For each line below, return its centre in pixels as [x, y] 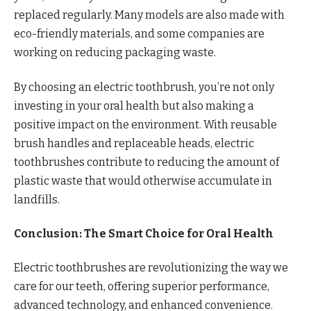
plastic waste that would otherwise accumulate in [143, 180]
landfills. [37, 199]
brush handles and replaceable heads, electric [134, 143]
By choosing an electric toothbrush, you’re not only [144, 87]
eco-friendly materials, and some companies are [139, 34]
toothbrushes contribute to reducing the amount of [146, 162]
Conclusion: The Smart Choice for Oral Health [144, 234]
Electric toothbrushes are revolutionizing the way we [151, 268]
